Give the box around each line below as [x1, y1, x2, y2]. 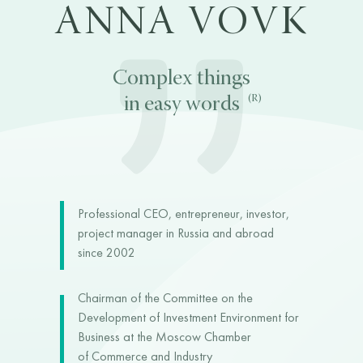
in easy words [123, 94, 240, 116]
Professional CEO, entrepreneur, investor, [78, 208, 289, 221]
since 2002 [78, 247, 135, 260]
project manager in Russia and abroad [78, 228, 274, 241]
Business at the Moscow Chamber [78, 331, 251, 344]
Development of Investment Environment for [78, 312, 299, 325]
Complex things [113, 68, 250, 90]
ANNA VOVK [54, 4, 310, 44]
